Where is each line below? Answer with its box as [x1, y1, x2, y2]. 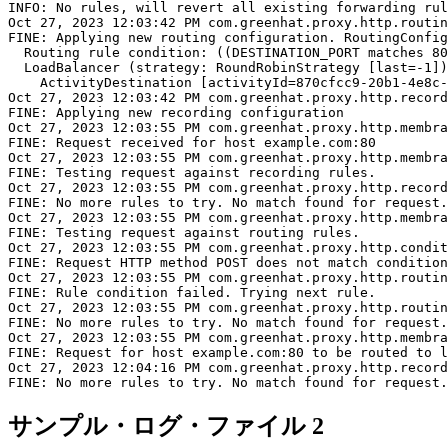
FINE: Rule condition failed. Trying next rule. [8, 284, 376, 300]
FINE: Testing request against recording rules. [8, 164, 376, 180]
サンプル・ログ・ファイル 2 [8, 412, 324, 439]
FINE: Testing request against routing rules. [8, 224, 360, 240]
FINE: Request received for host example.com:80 [8, 134, 376, 150]
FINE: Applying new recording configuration [8, 104, 344, 120]
